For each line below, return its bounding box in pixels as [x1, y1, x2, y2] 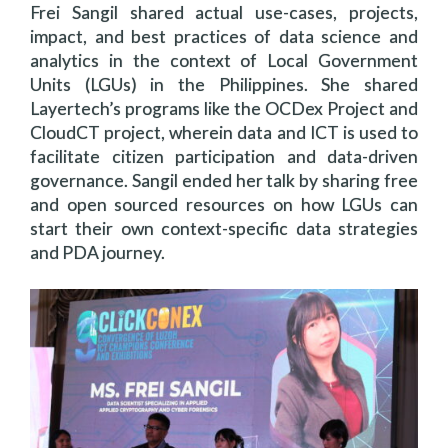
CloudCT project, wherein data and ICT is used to [30, 122, 418, 143]
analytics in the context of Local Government [30, 50, 418, 71]
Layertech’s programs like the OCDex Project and [30, 98, 418, 119]
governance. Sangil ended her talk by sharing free [30, 170, 418, 191]
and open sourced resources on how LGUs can [30, 194, 418, 215]
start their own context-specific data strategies [30, 218, 418, 239]
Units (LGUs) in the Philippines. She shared [30, 74, 418, 95]
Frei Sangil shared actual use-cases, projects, [30, 2, 418, 23]
